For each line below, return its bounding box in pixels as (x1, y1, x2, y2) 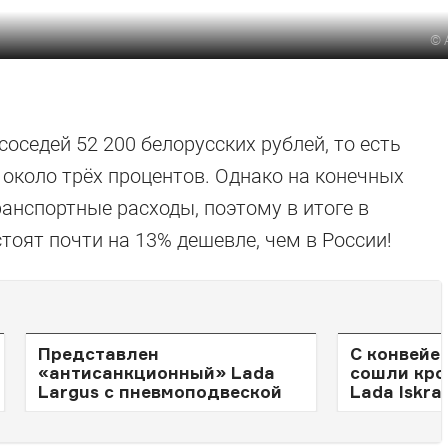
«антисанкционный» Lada (38, 362, 275, 383)
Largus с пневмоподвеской (38, 381, 282, 402)
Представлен (38, 343, 159, 364)
